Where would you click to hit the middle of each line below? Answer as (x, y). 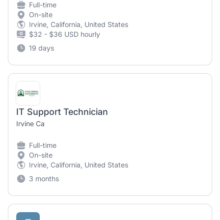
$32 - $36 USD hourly (65, 34)
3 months (44, 179)
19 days (41, 48)
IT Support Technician (62, 112)
